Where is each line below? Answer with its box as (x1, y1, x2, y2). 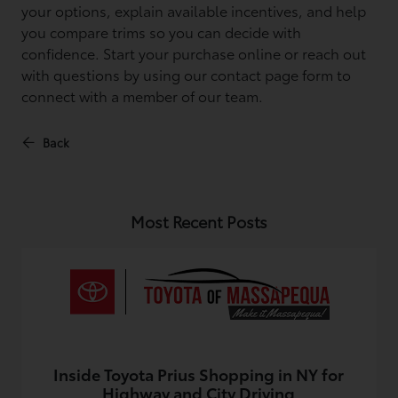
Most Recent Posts (130, 210, 267, 233)
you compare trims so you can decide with (21, 21, 302, 42)
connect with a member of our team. (21, 85, 264, 106)
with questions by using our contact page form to (21, 64, 352, 84)
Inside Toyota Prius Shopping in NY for (53, 362, 345, 386)
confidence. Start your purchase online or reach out (21, 43, 367, 63)
